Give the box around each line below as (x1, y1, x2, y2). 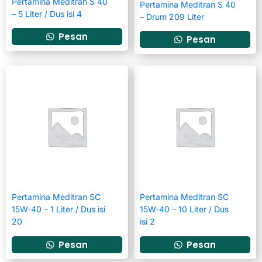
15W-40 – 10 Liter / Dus (140, 204, 229, 215)
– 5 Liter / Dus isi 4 (12, 8, 82, 19)
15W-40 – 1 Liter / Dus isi (12, 204, 105, 215)
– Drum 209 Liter (140, 11, 204, 22)
